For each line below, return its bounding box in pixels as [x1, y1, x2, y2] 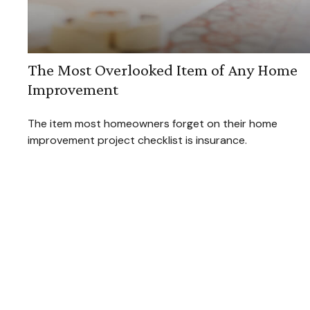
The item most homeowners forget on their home [28, 116, 277, 131]
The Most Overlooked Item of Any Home [28, 60, 298, 80]
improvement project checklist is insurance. [28, 133, 247, 148]
